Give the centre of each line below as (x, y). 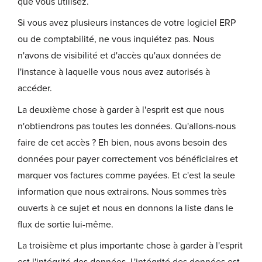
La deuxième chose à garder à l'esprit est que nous (121, 110)
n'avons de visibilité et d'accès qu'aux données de (119, 56)
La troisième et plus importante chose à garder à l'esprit (130, 246)
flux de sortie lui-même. (67, 224)
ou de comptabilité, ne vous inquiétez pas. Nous (116, 39)
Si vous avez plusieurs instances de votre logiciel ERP (127, 23)
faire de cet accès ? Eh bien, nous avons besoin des (122, 142)
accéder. (35, 89)
